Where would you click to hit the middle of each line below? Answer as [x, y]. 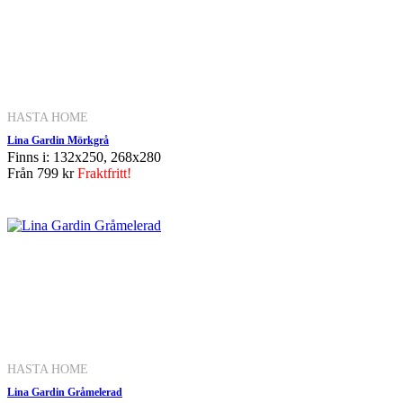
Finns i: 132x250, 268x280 [84, 157]
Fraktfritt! [104, 173]
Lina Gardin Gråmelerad [65, 392]
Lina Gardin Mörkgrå [58, 140]
